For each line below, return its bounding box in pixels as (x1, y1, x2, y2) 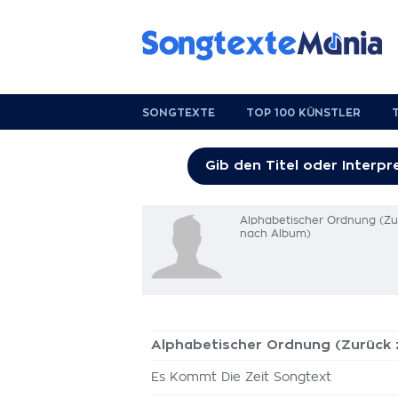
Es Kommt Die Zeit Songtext (151, 371, 331, 384)
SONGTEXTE (142, 107, 215, 118)
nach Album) (240, 228, 311, 239)
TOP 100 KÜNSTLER (246, 107, 361, 118)
